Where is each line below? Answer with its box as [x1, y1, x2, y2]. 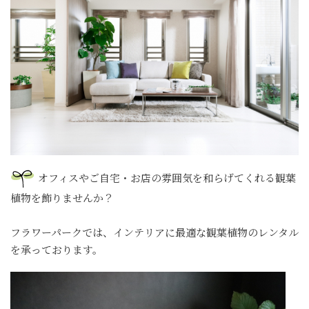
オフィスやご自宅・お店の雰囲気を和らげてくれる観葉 [38, 170, 296, 185]
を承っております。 [10, 242, 103, 257]
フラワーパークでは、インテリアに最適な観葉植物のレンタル [10, 225, 299, 240]
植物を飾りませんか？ [10, 190, 114, 206]
